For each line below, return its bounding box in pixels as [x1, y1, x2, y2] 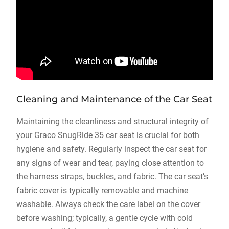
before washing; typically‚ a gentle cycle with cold [16, 213, 193, 223]
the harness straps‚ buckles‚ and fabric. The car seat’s [16, 172, 208, 181]
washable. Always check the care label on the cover [16, 199, 200, 209]
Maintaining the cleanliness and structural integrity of [16, 117, 209, 126]
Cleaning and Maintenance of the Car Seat [16, 94, 212, 105]
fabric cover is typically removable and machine [16, 186, 188, 195]
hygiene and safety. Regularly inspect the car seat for [16, 144, 207, 154]
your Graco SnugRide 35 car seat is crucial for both [16, 130, 199, 140]
